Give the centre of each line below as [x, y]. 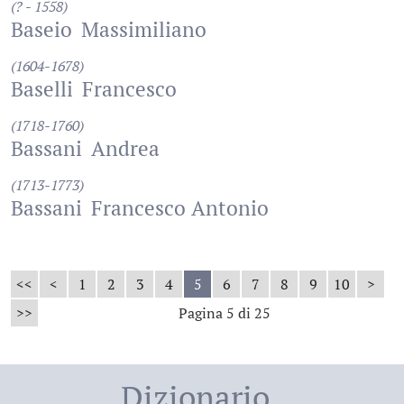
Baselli [42, 89]
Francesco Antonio [180, 208]
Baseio [41, 29]
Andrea [125, 148]
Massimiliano [144, 29]
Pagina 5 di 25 [225, 313]
